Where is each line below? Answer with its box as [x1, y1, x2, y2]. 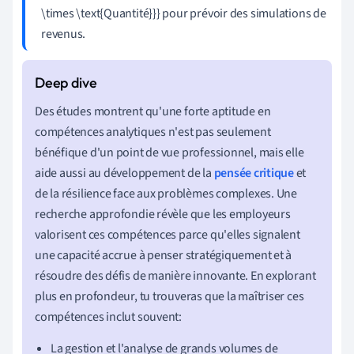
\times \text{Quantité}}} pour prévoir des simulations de [41, 4, 326, 22]
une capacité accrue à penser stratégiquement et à [35, 246, 292, 264]
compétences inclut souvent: [35, 307, 183, 326]
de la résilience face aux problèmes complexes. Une [35, 184, 297, 202]
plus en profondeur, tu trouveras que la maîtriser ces [35, 287, 304, 305]
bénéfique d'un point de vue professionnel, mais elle [35, 143, 304, 161]
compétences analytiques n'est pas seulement [35, 122, 271, 141]
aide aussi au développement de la [35, 164, 214, 182]
